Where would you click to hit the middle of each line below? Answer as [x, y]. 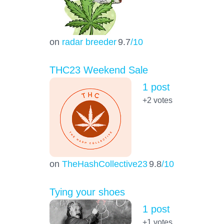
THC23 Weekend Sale [98, 70]
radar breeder [89, 42]
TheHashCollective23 [104, 164]
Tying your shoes [87, 192]
